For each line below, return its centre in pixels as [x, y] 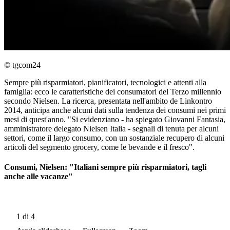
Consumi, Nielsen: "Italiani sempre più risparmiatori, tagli [105, 167]
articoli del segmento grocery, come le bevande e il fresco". [99, 147]
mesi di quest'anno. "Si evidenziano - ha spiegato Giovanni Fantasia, [115, 120]
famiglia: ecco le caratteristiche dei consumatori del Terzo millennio [113, 92]
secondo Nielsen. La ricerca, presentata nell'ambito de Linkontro [108, 101]
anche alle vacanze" [39, 177]
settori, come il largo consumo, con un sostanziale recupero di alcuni [114, 138]
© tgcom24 [22, 65]
